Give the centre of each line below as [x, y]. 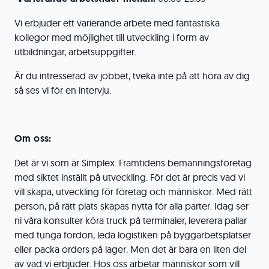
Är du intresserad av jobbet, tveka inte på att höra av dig [132, 76]
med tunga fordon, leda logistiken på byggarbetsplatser [133, 235]
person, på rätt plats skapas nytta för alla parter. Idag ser [131, 206]
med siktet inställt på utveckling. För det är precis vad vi [130, 177]
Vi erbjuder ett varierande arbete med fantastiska [117, 23]
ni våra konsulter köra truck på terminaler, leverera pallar [131, 220]
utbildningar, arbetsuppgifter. [75, 52]
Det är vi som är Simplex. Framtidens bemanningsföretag [133, 163]
